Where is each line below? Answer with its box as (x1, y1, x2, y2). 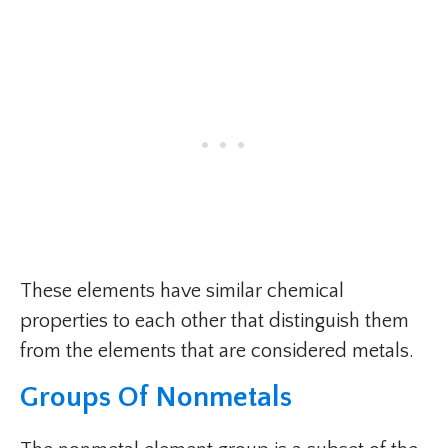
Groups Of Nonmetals (20, 381, 292, 415)
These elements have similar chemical (20, 280, 344, 303)
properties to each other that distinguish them (20, 310, 409, 333)
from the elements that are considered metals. (20, 340, 414, 363)
